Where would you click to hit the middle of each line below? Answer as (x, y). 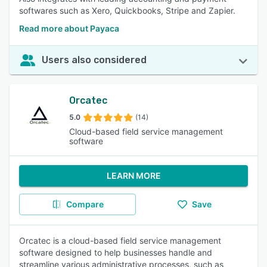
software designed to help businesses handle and (116, 252)
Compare (85, 204)
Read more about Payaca (69, 28)
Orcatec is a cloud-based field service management (120, 240)
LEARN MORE (133, 176)
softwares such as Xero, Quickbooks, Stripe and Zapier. (127, 10)
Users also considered (94, 60)
